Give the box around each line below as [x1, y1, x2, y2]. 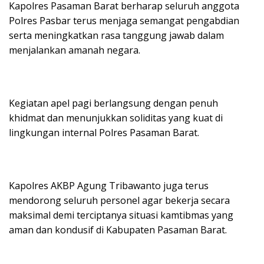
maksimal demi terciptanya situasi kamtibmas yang [9, 209, 233, 222]
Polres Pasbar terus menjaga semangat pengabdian [9, 14, 239, 28]
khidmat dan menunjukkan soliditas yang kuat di [9, 111, 223, 125]
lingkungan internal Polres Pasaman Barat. [9, 126, 199, 140]
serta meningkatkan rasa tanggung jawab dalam [9, 29, 224, 42]
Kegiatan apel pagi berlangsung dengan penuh [9, 97, 218, 110]
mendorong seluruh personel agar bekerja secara [9, 194, 230, 207]
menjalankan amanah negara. [9, 44, 140, 57]
